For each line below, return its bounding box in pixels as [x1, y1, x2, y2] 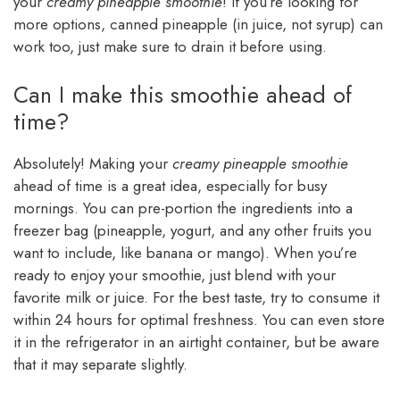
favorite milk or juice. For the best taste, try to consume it [13, 286, 379, 308]
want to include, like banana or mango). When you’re [13, 241, 357, 263]
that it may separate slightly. [13, 353, 187, 375]
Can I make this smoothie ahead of [13, 78, 352, 111]
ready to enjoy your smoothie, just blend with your [13, 263, 336, 286]
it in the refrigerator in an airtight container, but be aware [13, 330, 379, 353]
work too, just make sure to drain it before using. [13, 36, 327, 58]
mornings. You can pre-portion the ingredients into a [13, 196, 353, 219]
